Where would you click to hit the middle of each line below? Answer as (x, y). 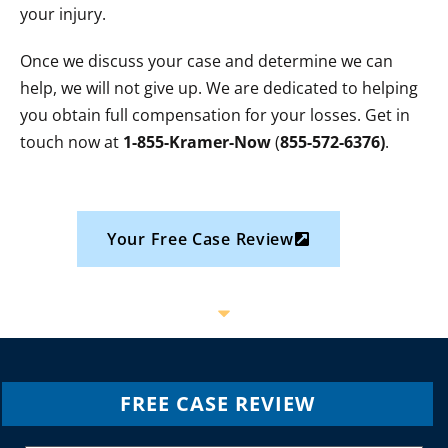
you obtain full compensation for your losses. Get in (215, 115)
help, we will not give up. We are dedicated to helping (219, 88)
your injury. (63, 14)
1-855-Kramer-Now (197, 142)
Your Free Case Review (200, 239)
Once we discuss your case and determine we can (206, 61)
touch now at (71, 142)
